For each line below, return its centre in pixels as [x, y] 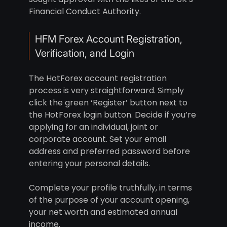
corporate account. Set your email [97, 139]
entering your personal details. [89, 164]
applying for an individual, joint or [93, 127]
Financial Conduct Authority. [85, 12]
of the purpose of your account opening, [109, 200]
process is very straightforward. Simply [106, 91]
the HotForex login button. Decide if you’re [112, 115]
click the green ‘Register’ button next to [108, 103]
